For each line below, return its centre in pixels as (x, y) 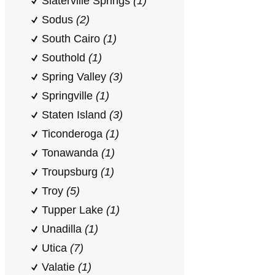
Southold (65, 58)
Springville (69, 96)
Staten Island (76, 115)
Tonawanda (72, 153)
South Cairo (72, 39)
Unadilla (63, 229)
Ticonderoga (74, 134)
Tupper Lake (74, 210)
